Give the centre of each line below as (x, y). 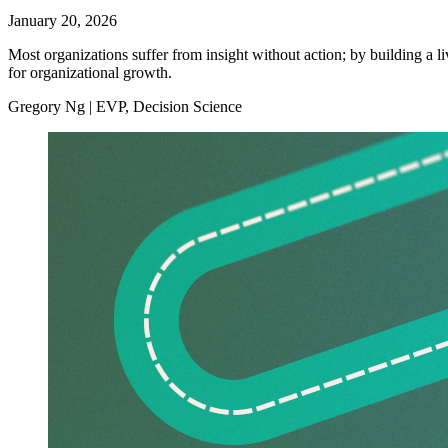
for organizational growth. (90, 72)
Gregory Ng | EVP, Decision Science (125, 106)
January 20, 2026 (62, 20)
